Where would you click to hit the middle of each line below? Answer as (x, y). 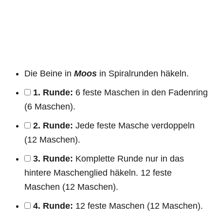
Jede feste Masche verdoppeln (134, 125)
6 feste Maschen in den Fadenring (140, 92)
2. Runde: (53, 125)
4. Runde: (53, 206)
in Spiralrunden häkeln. (143, 73)
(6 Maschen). (50, 106)
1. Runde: (53, 92)
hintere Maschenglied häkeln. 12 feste (98, 173)
